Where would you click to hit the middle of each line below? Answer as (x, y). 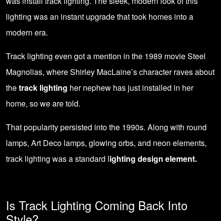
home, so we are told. (43, 103)
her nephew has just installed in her (130, 88)
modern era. (27, 32)
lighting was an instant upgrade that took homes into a (100, 17)
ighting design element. (153, 159)
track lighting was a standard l (58, 159)
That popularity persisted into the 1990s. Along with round (106, 127)
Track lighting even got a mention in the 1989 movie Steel (106, 56)
